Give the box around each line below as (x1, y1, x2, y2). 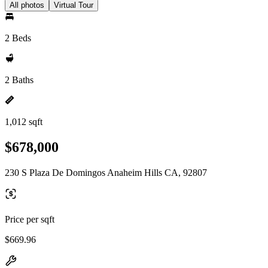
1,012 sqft (5, 117, 42, 127)
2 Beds (5, 33, 31, 43)
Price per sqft (5, 214, 54, 224)
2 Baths (5, 75, 33, 85)
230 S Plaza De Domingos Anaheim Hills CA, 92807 (5, 167, 207, 178)
